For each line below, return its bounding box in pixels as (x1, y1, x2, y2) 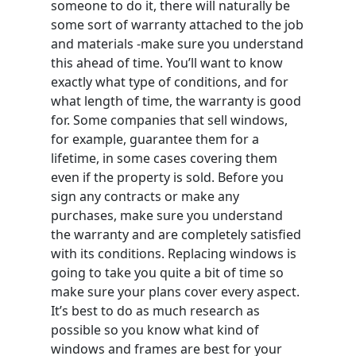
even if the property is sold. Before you (51, 168, 284, 186)
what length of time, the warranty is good (51, 91, 301, 110)
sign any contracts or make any (51, 187, 239, 205)
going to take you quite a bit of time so (51, 263, 284, 281)
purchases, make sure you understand (51, 206, 283, 224)
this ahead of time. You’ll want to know (51, 53, 283, 72)
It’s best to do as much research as (51, 301, 260, 319)
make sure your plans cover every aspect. (51, 282, 300, 300)
